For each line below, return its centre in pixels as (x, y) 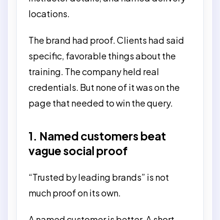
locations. (49, 13)
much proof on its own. (75, 192)
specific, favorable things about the (102, 56)
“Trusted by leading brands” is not (99, 177)
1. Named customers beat (97, 136)
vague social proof (78, 151)
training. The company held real (94, 71)
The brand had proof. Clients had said (106, 40)
